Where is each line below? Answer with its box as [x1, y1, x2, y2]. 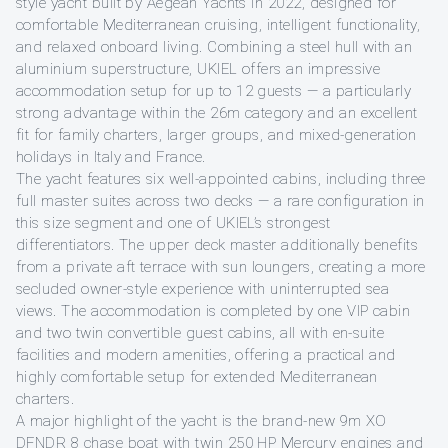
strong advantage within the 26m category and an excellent [16, 104, 418, 123]
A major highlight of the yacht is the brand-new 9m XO [16, 412, 387, 431]
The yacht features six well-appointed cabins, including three [16, 170, 426, 189]
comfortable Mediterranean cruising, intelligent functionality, [16, 16, 421, 35]
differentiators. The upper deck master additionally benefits [16, 236, 419, 255]
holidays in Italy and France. [16, 148, 206, 167]
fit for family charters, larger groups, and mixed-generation [16, 126, 417, 145]
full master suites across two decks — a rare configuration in [16, 192, 425, 211]
